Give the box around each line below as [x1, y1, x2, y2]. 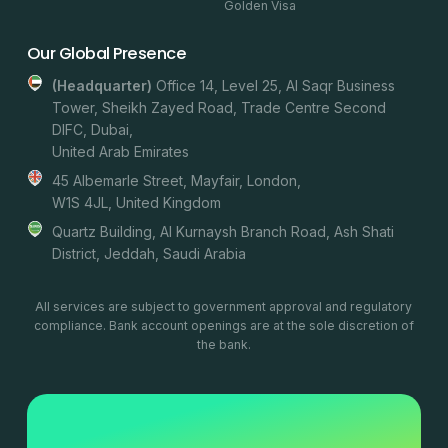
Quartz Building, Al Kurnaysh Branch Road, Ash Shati [51, 223, 394, 241]
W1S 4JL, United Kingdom [51, 194, 221, 212]
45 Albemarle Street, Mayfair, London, [51, 172, 301, 190]
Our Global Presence [26, 42, 187, 66]
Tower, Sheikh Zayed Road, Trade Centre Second [51, 99, 386, 117]
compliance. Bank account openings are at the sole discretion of [33, 318, 414, 334]
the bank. [196, 337, 251, 353]
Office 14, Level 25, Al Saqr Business [151, 77, 395, 95]
